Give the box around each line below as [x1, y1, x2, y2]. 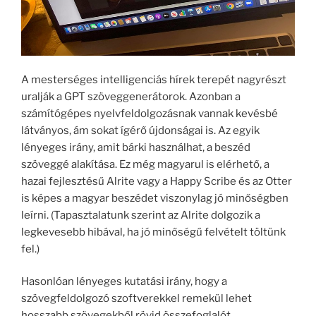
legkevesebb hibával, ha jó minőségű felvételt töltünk [21, 225, 286, 238]
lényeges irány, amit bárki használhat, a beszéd [21, 140, 250, 154]
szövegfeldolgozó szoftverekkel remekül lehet [21, 292, 252, 305]
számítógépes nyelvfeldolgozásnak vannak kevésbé [21, 107, 278, 120]
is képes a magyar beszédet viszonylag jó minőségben [21, 191, 288, 205]
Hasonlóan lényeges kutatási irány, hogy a [21, 275, 227, 288]
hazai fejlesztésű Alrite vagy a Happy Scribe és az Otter [21, 174, 292, 188]
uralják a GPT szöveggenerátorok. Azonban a [21, 90, 241, 103]
